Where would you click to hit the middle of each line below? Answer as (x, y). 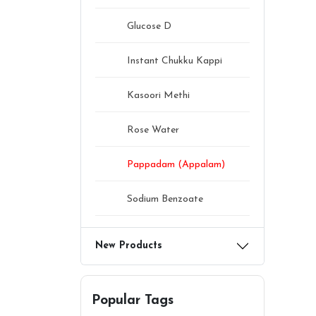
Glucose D (149, 26)
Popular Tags (133, 300)
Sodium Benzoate (165, 199)
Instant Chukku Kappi (175, 61)
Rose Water (153, 130)
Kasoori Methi (158, 95)
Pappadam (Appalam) (176, 164)
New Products (129, 245)
